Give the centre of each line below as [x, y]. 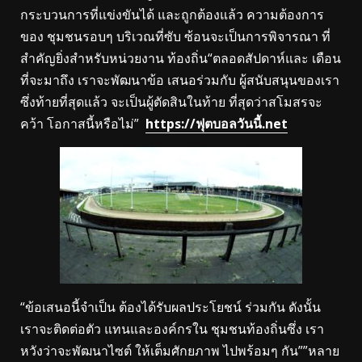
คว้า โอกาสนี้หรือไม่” [83, 123]
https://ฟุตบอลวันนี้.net [217, 123]
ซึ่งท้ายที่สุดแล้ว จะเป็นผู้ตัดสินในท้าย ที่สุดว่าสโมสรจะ [171, 101]
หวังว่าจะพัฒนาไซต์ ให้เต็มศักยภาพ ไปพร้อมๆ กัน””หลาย [180, 350]
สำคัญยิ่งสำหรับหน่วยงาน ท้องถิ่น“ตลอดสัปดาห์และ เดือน [181, 58]
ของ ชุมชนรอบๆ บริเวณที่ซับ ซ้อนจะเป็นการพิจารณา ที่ [175, 36]
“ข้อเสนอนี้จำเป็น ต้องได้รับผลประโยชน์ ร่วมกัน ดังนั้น [170, 307]
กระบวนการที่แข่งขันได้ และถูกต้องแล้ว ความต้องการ [172, 14]
